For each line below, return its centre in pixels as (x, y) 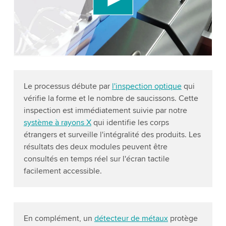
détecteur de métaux (131, 219)
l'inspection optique (147, 87)
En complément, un (59, 219)
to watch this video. (59, 22)
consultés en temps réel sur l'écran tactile (96, 159)
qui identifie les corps (130, 123)
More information (121, 53)
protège (183, 219)
